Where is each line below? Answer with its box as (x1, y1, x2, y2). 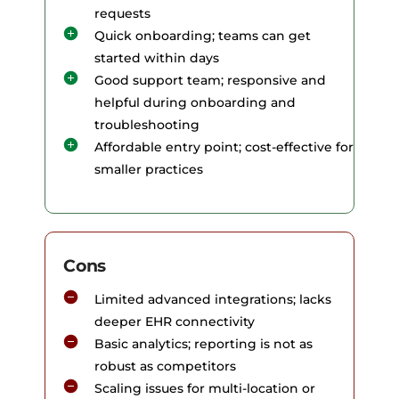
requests (94, 5, 151, 21)
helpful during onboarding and (94, 94, 296, 110)
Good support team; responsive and (94, 72, 326, 88)
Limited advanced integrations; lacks (94, 291, 331, 307)
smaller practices (94, 161, 203, 177)
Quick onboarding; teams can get (94, 28, 311, 44)
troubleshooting (94, 117, 199, 133)
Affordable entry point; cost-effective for (94, 139, 354, 155)
